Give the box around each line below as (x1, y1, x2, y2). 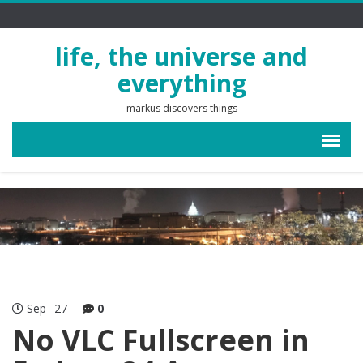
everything (117, 66, 246, 100)
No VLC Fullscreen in (12, 320, 310, 360)
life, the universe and (55, 40, 308, 73)
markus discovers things (126, 101, 237, 115)
